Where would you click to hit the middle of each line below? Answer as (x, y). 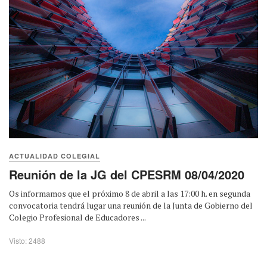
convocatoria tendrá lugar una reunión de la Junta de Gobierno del (131, 205)
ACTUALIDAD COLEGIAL (55, 156)
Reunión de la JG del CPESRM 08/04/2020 (127, 174)
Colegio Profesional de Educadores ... (77, 217)
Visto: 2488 (27, 240)
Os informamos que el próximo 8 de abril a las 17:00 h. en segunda (130, 193)
